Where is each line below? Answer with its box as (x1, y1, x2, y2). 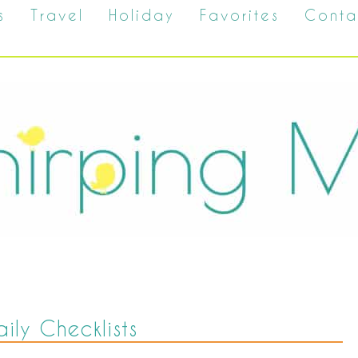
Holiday (109, 6, 175, 23)
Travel (30, 6, 84, 23)
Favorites (200, 6, 280, 23)
